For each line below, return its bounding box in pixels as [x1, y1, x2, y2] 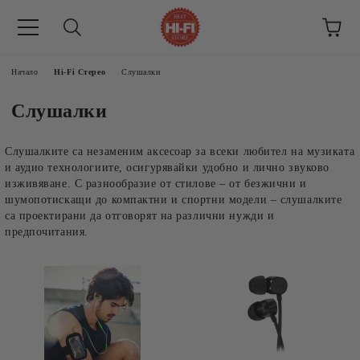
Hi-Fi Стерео [54, 67, 106, 76]
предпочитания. [5, 226, 88, 238]
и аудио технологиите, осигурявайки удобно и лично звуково [5, 162, 329, 174]
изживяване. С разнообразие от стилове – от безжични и [5, 178, 307, 190]
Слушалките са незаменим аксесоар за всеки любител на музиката [5, 145, 355, 157]
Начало [11, 67, 39, 76]
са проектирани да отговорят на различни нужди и [5, 210, 275, 222]
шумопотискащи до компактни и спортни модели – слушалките [5, 194, 342, 206]
